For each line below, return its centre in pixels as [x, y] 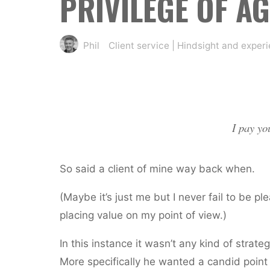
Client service [139, 45]
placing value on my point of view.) [143, 215]
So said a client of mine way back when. [157, 168]
